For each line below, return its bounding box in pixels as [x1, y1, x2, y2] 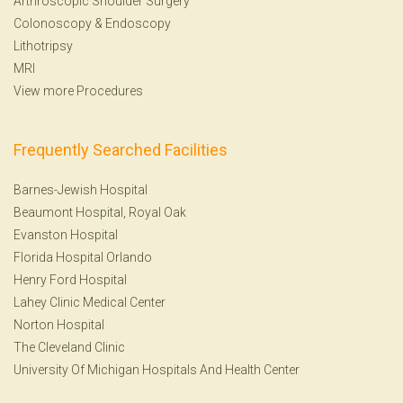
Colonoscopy [13, 15, 92, 31]
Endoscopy [105, 15, 171, 31]
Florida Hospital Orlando [13, 249, 152, 264]
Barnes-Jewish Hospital [13, 182, 148, 197]
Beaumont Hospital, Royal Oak [13, 204, 186, 219]
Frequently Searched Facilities [13, 139, 228, 159]
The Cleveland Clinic [13, 339, 125, 354]
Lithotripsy [13, 38, 73, 53]
